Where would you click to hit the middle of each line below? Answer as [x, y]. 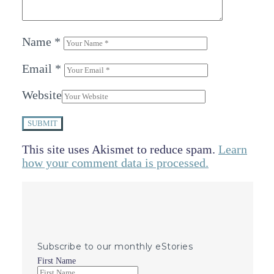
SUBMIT [43, 124]
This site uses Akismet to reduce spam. [120, 149]
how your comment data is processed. [115, 163]
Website [42, 95]
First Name [57, 261]
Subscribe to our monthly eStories [115, 247]
